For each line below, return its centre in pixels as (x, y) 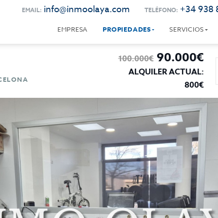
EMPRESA (73, 29)
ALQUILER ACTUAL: (166, 72)
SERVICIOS (187, 29)
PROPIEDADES (127, 29)
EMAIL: (32, 10)
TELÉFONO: (161, 10)
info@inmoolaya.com (87, 9)
